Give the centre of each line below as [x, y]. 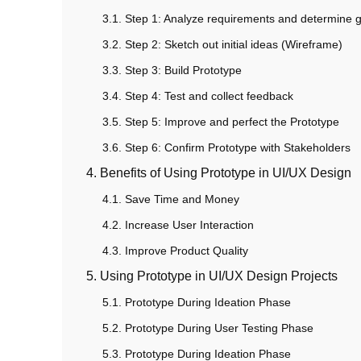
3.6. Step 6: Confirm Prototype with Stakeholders [226, 148]
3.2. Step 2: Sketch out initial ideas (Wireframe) [222, 45]
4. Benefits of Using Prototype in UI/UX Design [219, 173]
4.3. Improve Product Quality [175, 251]
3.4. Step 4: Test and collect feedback [198, 96]
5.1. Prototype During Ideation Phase [197, 303]
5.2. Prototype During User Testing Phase [208, 328]
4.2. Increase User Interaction [178, 225]
